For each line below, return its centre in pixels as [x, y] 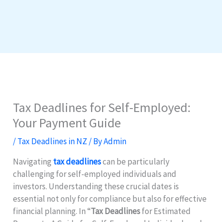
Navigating [33, 161]
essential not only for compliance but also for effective [110, 198]
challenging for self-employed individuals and [95, 174]
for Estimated [166, 211]
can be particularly [136, 161]
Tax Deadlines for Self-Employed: [102, 107]
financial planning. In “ [52, 211]
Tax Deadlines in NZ [53, 141]
